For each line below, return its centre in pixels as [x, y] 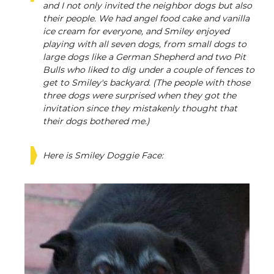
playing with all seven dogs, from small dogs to [145, 45]
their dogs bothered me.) [96, 122]
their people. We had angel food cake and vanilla [146, 19]
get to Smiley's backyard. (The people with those [146, 83]
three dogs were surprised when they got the [139, 96]
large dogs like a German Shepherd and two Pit [144, 57]
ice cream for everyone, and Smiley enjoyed [136, 32]
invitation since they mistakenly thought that [140, 109]
